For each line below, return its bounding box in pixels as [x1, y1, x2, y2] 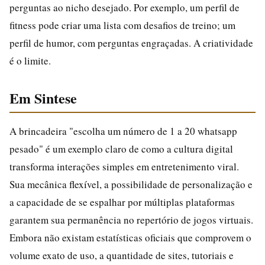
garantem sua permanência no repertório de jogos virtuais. [9, 212, 253, 227]
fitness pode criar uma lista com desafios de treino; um [9, 18, 235, 32]
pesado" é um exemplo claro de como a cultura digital [9, 141, 233, 156]
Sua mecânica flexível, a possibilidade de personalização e [9, 177, 253, 191]
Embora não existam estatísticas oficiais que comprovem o [9, 230, 251, 244]
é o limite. [9, 53, 51, 67]
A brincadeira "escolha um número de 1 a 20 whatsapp [9, 124, 237, 138]
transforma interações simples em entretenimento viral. [9, 159, 239, 173]
